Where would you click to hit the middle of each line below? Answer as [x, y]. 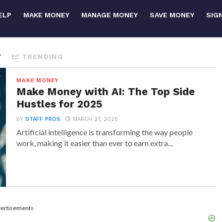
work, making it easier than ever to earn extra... [95, 143]
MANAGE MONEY [110, 15]
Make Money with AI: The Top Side [106, 92]
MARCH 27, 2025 [96, 119]
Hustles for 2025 [59, 104]
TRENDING [42, 56]
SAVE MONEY [172, 15]
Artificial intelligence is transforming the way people [105, 132]
